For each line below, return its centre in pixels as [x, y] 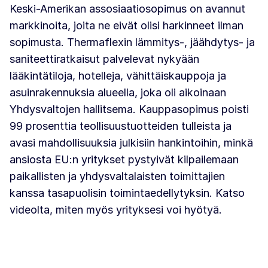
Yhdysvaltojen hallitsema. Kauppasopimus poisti [129, 109]
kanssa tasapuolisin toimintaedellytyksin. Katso [127, 193]
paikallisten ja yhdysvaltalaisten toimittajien [117, 176]
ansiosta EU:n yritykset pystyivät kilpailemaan [124, 159]
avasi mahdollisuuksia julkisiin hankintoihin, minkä [131, 143]
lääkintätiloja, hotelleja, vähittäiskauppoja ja [118, 76]
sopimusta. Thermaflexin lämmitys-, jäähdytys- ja [132, 42]
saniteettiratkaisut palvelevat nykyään [104, 59]
